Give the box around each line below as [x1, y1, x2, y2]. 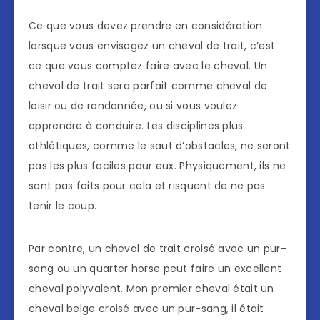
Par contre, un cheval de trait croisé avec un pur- [29, 241, 286, 256]
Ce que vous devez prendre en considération [29, 19, 263, 34]
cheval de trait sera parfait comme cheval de [29, 79, 268, 94]
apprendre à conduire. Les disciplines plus [29, 119, 244, 134]
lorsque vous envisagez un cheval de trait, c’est [29, 39, 276, 54]
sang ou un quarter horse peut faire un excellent [29, 261, 282, 276]
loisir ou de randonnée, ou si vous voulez [29, 99, 238, 114]
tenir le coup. [29, 199, 97, 214]
